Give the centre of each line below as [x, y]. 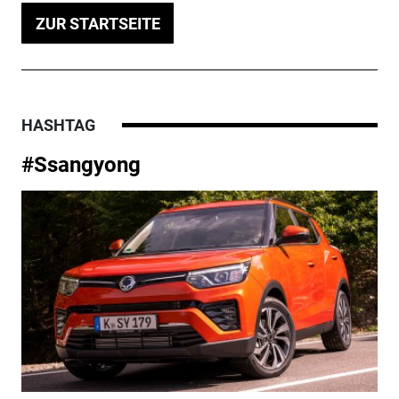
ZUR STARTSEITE [98, 23]
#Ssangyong [81, 165]
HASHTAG [58, 126]
